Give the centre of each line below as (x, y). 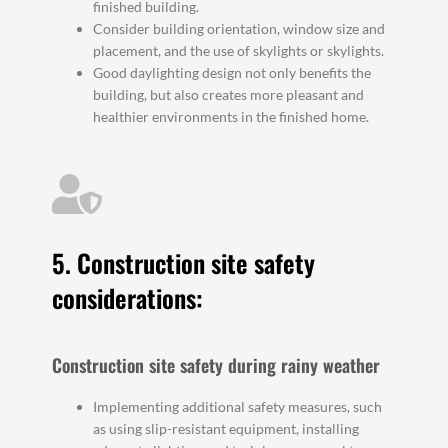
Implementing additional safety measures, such (238, 406)
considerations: (128, 297)
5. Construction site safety (184, 262)
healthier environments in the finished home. (231, 117)
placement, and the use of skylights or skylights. (239, 51)
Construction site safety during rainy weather (216, 364)
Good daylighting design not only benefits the (232, 73)
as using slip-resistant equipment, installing (226, 428)
